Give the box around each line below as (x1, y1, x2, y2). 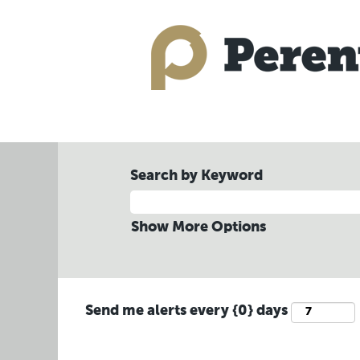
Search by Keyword (130, 169, 263, 183)
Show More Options (131, 220, 266, 235)
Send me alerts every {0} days (85, 304, 288, 319)
